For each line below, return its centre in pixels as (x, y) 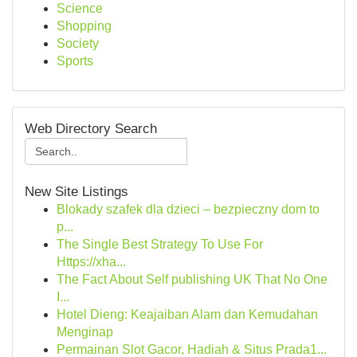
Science (80, 8)
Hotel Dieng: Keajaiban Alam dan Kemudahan (187, 314)
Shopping (84, 26)
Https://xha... (91, 262)
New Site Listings (76, 192)
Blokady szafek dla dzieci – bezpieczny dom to (188, 209)
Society (78, 43)
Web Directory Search (91, 129)
